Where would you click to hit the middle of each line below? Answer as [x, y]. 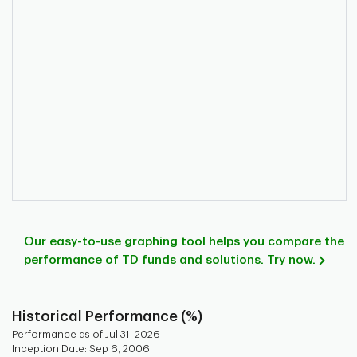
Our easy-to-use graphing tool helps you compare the [184, 242]
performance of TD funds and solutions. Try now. [170, 261]
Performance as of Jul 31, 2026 [86, 335]
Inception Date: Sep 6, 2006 [81, 349]
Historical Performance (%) [107, 317]
